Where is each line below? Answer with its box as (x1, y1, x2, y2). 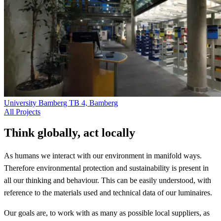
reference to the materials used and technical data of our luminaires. (4, 188, 212, 197)
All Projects (4, 107, 40, 116)
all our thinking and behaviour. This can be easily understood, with (4, 176, 211, 184)
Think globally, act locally (4, 126, 135, 139)
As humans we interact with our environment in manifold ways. (4, 151, 202, 160)
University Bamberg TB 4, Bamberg (4, 98, 118, 107)
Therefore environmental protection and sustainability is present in (4, 163, 209, 172)
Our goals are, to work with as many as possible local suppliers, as (4, 208, 210, 217)
